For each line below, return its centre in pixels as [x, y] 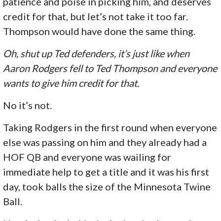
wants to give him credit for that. [71, 83]
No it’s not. [28, 105]
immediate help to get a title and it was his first [106, 171]
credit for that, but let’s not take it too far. [96, 16]
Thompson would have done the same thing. [99, 31]
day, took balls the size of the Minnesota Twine [107, 186]
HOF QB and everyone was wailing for [87, 157]
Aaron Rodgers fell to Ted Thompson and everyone [110, 68]
